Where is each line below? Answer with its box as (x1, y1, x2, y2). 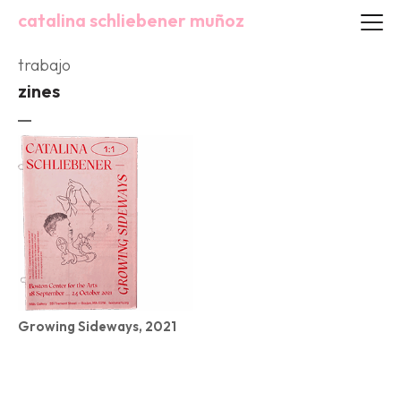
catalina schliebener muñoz (18, 9, 244, 31)
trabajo (18, 55, 71, 75)
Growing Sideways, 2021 (18, 318, 176, 335)
